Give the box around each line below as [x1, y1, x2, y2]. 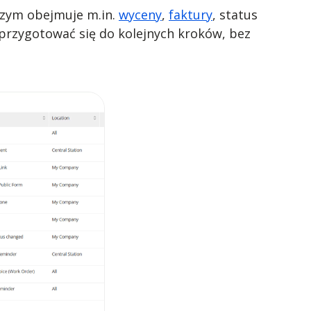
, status [212, 6, 258, 23]
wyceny [119, 6, 162, 23]
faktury [169, 6, 212, 23]
